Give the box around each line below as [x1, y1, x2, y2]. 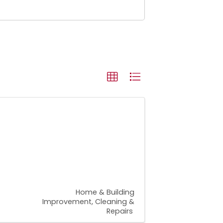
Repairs [107, 206, 133, 217]
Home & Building [76, 187, 134, 198]
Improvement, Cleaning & [42, 197, 134, 207]
